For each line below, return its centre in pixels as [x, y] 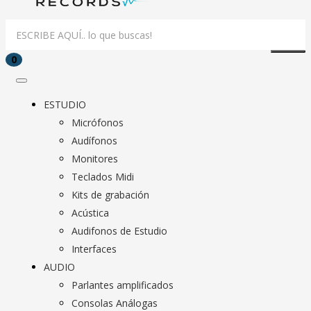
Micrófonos [98, 123]
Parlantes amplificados [123, 285]
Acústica [90, 213]
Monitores [95, 159]
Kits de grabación [110, 195]
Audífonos [94, 141]
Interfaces [94, 249]
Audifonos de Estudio [119, 231]
